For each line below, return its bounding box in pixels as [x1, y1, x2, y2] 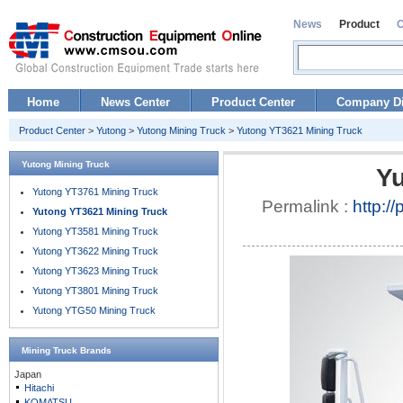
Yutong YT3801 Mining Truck [32, 285, 158, 296]
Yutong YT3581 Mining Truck [32, 226, 158, 237]
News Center [101, 95, 170, 109]
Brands [77, 345, 112, 355]
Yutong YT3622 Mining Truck [32, 246, 158, 256]
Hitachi [24, 382, 54, 393]
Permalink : [261, 197, 353, 216]
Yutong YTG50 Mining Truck [32, 305, 156, 316]
